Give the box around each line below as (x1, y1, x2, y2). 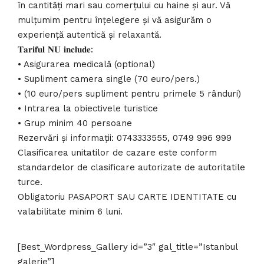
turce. (18, 176, 42, 187)
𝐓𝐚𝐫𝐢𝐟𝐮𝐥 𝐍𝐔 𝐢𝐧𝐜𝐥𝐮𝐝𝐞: (18, 44, 93, 55)
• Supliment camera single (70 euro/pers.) (18, 73, 200, 84)
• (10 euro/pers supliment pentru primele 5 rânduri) (18, 88, 241, 99)
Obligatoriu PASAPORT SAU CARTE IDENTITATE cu (18, 191, 236, 202)
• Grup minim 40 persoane (18, 117, 132, 128)
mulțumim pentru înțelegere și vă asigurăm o (18, 14, 212, 25)
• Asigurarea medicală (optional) (18, 58, 155, 70)
